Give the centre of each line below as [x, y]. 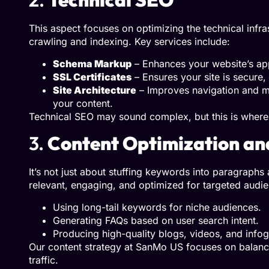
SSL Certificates [92, 77]
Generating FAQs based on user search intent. [156, 220]
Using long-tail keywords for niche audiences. [157, 207]
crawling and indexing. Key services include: [129, 42]
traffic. [44, 260]
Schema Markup [92, 63]
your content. [83, 103]
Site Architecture [95, 90]
